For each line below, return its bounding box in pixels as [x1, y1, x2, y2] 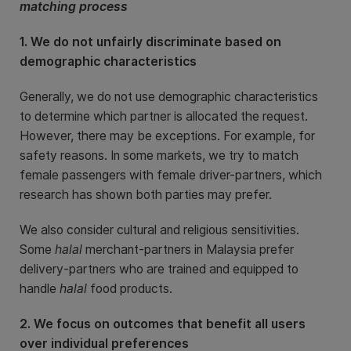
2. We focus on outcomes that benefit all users [20, 317, 306, 332]
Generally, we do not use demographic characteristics [20, 89, 318, 105]
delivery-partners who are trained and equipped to [20, 262, 299, 277]
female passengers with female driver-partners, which [20, 168, 322, 183]
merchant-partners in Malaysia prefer [82, 242, 294, 258]
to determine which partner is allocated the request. [20, 109, 308, 125]
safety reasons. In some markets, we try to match [20, 148, 299, 164]
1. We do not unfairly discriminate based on [20, 34, 281, 50]
